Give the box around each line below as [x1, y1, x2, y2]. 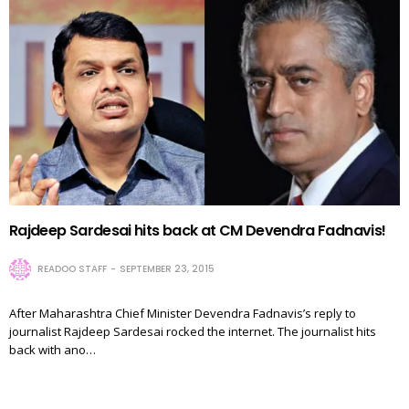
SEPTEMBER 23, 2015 [120, 262, 215, 276]
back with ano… [9, 341, 96, 358]
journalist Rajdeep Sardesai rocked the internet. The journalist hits [9, 323, 376, 340]
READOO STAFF [37, 262, 107, 276]
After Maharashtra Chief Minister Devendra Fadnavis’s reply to [9, 305, 356, 321]
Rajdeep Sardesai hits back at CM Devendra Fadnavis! [9, 220, 386, 241]
